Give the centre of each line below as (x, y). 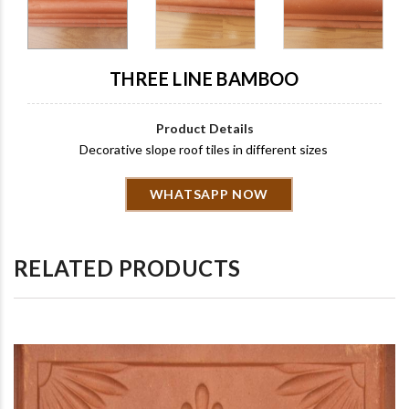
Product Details (204, 128)
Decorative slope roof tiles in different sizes (204, 149)
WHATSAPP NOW (209, 194)
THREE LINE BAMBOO (204, 78)
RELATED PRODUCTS (127, 267)
